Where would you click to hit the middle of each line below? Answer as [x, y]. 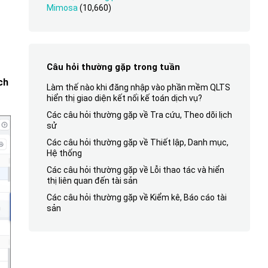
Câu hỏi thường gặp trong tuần [113, 67]
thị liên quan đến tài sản [92, 181]
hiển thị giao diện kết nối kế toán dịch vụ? [124, 98]
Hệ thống [64, 153]
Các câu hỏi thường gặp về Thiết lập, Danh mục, [137, 142]
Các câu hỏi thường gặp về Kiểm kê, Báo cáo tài [136, 197]
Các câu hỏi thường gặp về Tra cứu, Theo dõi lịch [139, 115]
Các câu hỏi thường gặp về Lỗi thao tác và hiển [135, 170]
